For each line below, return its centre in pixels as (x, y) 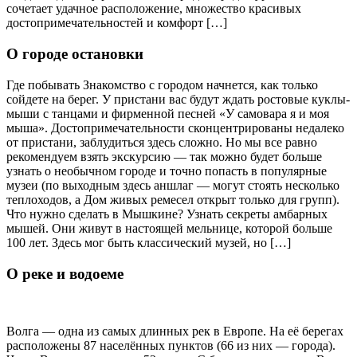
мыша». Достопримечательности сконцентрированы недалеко (175, 127)
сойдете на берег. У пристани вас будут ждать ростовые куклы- (178, 99)
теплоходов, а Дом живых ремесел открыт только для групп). (173, 199)
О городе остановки (75, 54)
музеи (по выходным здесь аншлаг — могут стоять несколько (173, 185)
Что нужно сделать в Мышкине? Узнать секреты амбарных (167, 214)
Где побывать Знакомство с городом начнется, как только (162, 84)
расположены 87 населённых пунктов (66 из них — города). (171, 346)
